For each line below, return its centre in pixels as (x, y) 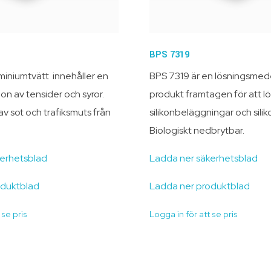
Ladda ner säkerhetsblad (203, 158)
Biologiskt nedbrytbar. (197, 130)
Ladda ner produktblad (199, 186)
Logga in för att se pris (193, 214)
